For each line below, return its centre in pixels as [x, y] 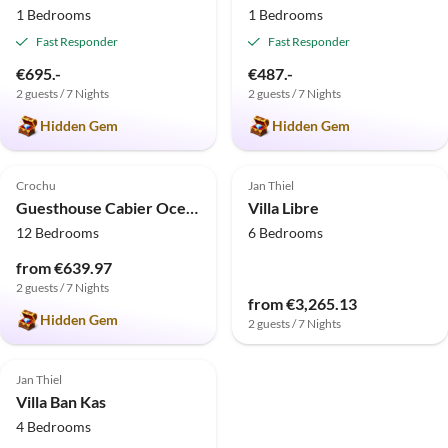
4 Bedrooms [53, 426]
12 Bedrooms [57, 232]
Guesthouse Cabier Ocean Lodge [192, 207]
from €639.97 [64, 267]
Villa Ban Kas [61, 401]
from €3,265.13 [302, 303]
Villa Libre [283, 207]
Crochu [36, 185]
